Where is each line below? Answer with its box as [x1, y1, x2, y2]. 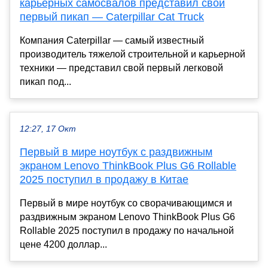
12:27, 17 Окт [20, 124, 76, 133]
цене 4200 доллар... [20, 239, 107, 249]
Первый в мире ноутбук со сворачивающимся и [20, 197, 232, 208]
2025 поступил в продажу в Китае [20, 173, 188, 185]
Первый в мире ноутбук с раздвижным [20, 145, 212, 158]
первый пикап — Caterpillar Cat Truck [20, 10, 204, 23]
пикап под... [20, 76, 71, 87]
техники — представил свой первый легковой [20, 62, 223, 73]
